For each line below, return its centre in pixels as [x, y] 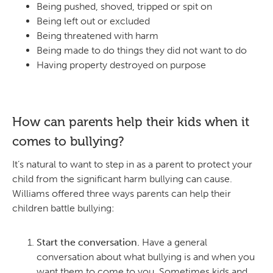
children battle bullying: [63, 208]
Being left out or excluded [93, 21]
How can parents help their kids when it [131, 121]
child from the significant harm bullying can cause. [122, 179]
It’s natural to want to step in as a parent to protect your [132, 164]
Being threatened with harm [97, 35]
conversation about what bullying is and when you [146, 257]
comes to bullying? [68, 141]
